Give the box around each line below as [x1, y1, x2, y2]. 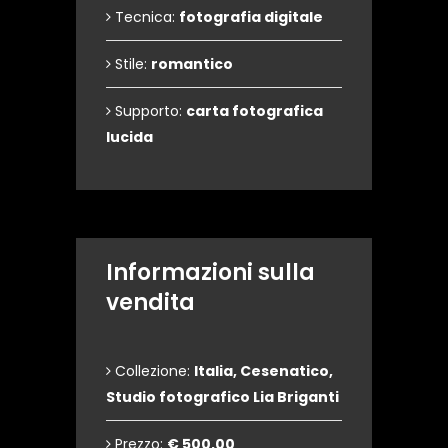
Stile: [111, 54, 151, 75]
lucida [106, 127, 153, 148]
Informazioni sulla [106, 257, 315, 289]
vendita [106, 287, 195, 319]
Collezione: [111, 361, 194, 382]
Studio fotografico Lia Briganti [106, 387, 339, 408]
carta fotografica [186, 101, 323, 122]
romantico [151, 54, 233, 75]
